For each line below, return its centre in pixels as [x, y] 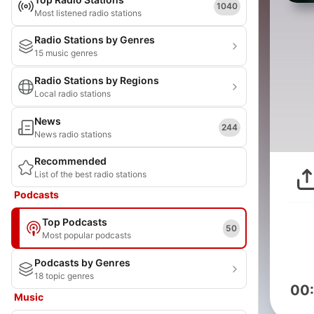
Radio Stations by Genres [95, 40]
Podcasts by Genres [82, 262]
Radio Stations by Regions [97, 80]
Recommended [70, 161]
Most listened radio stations [88, 13]
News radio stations [73, 134]
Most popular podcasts [87, 235]
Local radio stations [73, 94]
